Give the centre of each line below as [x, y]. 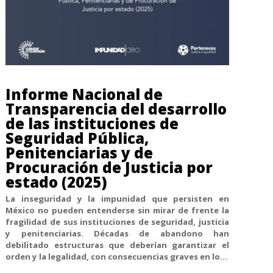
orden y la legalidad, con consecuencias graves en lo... [117, 257]
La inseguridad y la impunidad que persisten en [117, 199]
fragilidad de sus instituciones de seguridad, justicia [117, 222]
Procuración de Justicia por [109, 168]
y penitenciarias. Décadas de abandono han [117, 234]
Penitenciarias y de [80, 153]
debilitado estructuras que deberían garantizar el [117, 245]
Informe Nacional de [84, 94]
